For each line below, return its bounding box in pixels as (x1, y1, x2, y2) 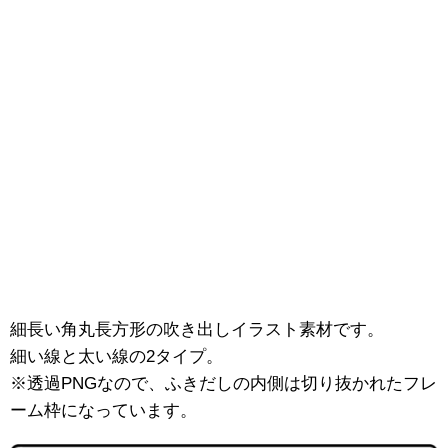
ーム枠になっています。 (10, 401, 197, 420)
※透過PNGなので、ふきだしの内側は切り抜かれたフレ (10, 374, 437, 393)
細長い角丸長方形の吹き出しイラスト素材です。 (10, 320, 384, 339)
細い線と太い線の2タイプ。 (10, 347, 223, 366)
